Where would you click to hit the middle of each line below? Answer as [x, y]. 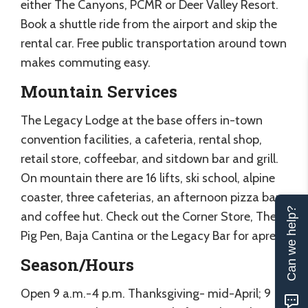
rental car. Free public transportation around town [154, 43]
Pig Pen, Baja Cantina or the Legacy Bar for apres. [152, 235]
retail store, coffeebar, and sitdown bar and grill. [150, 158]
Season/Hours [77, 264]
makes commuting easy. [86, 62]
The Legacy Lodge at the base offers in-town [142, 120]
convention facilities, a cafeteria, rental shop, [141, 139]
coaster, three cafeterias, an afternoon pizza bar [150, 197]
